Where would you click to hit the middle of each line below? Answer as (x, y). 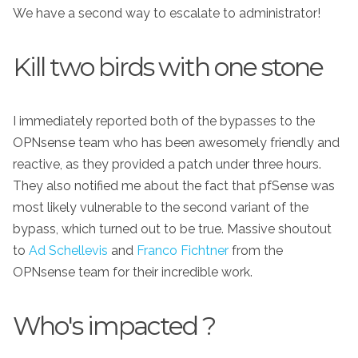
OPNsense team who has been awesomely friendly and (176, 142)
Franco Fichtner (183, 250)
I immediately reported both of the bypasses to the (164, 121)
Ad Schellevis (68, 250)
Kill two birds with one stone (168, 66)
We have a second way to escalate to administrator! (167, 13)
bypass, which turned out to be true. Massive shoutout (172, 229)
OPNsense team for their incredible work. (133, 272)
